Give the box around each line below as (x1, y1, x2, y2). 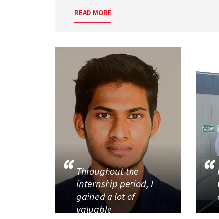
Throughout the (76, 165, 139, 177)
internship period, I (76, 177, 153, 190)
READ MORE (74, 8, 111, 18)
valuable (76, 203, 114, 216)
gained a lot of (76, 190, 135, 203)
